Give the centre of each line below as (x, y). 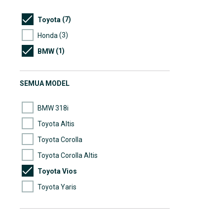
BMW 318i (53, 108)
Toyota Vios (57, 171)
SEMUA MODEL (45, 83)
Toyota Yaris (57, 187)
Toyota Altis (56, 124)
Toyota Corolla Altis (68, 155)
